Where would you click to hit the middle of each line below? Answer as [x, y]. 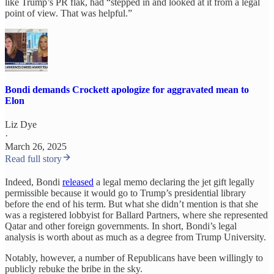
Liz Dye [21, 125]
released [78, 182]
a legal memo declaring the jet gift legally [174, 182]
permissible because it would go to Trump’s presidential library [125, 193]
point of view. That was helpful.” [68, 13]
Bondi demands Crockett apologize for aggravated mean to [127, 90]
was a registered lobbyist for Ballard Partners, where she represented [136, 215]
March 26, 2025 [36, 147]
